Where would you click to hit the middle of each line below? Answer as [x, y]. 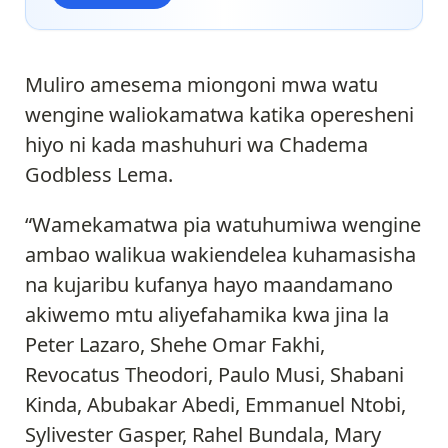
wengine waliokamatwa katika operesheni [219, 114]
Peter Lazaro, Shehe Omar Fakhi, [175, 344]
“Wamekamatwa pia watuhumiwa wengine [223, 224]
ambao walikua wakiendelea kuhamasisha [220, 254]
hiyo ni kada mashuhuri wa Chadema [196, 144]
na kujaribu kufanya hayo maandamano [209, 284]
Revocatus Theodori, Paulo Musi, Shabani [214, 374]
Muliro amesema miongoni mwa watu [201, 84]
